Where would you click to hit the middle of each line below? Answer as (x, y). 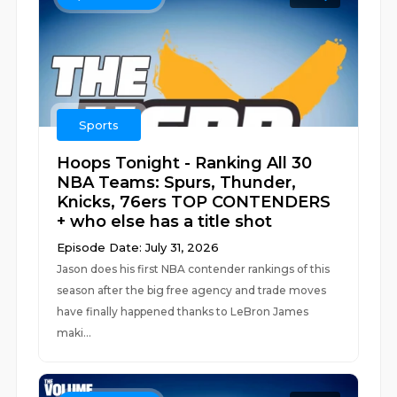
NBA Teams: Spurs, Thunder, (177, 183)
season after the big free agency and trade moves (192, 290)
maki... (74, 333)
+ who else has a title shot (165, 222)
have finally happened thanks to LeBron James (183, 311)
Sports (99, 125)
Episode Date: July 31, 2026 (138, 247)
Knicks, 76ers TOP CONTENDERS (194, 202)
